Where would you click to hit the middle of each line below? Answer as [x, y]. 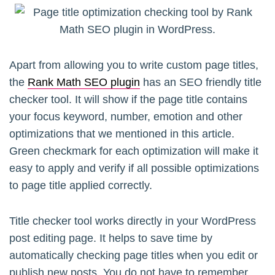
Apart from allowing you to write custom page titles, [134, 65]
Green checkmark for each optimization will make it [134, 151]
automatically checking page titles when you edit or [134, 255]
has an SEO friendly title [201, 82]
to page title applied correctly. [81, 185]
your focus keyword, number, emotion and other [126, 116]
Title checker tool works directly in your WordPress [133, 221]
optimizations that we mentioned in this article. [122, 134]
